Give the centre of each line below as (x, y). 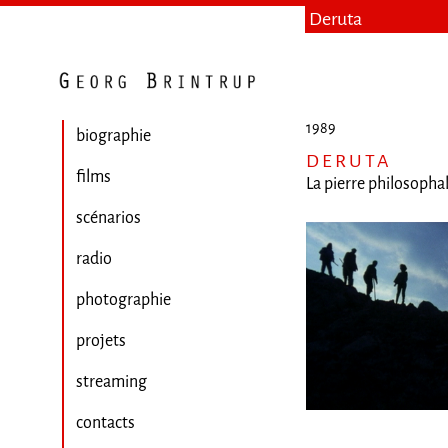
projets (101, 340)
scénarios (108, 217)
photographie (123, 299)
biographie (113, 135)
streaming (111, 381)
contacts (105, 422)
